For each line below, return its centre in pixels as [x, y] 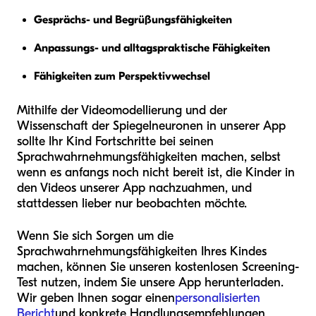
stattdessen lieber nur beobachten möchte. [132, 204]
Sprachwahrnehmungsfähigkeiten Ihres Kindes [142, 252]
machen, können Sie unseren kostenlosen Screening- [158, 267]
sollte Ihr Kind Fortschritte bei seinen [115, 142]
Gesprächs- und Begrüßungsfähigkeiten [133, 20]
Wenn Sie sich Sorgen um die [95, 236]
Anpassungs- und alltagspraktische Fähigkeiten [152, 48]
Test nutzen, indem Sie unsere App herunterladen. [150, 283]
